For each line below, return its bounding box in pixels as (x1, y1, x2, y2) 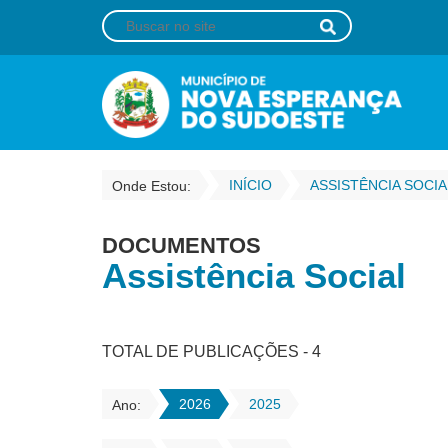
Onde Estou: (112, 178, 191, 194)
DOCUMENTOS (102, 233, 261, 258)
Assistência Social (102, 256, 406, 295)
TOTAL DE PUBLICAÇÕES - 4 (102, 343, 321, 360)
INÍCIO (229, 177, 272, 193)
